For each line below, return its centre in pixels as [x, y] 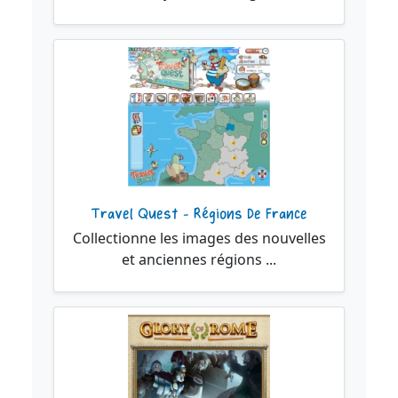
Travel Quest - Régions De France [199, 214]
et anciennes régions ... [199, 259]
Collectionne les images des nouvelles [199, 238]
